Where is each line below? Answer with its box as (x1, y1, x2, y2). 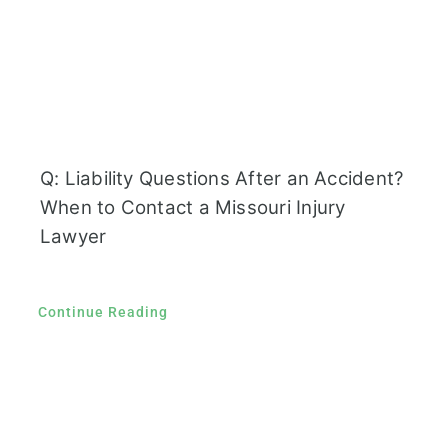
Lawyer (39, 224, 107, 248)
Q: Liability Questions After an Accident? (39, 166, 404, 190)
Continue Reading (37, 303, 168, 320)
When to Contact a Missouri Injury (39, 195, 346, 219)
